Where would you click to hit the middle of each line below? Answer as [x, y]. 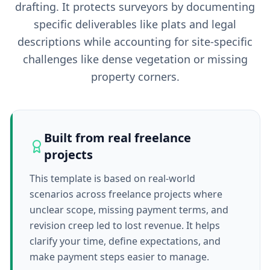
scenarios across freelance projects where [126, 194]
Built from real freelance [117, 138]
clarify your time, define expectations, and [125, 241]
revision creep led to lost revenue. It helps [125, 225]
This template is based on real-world [112, 178]
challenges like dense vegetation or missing [135, 59]
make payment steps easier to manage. [119, 257]
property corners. [135, 77]
